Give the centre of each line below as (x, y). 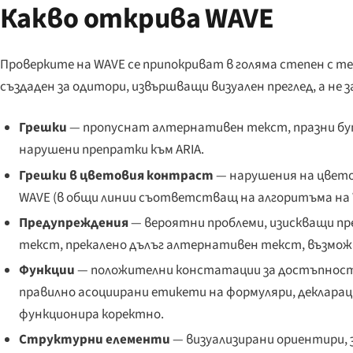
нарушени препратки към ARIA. (111, 150)
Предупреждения (73, 223)
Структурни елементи (94, 340)
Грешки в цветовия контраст (116, 175)
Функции (46, 270)
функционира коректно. (91, 314)
